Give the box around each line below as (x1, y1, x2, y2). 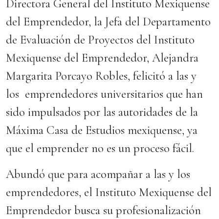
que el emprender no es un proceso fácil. (6, 141, 197, 155)
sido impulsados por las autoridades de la (6, 105, 198, 119)
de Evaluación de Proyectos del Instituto (6, 32, 195, 47)
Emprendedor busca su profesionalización (6, 203, 201, 218)
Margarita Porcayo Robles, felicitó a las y (6, 68, 197, 83)
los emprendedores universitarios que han (6, 87, 203, 101)
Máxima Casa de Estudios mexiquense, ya (6, 123, 197, 137)
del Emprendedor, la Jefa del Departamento (6, 14, 211, 29)
